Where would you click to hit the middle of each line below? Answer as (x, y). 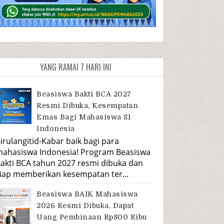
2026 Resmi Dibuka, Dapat (85, 206)
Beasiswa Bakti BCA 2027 (84, 94)
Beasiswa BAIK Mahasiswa (87, 194)
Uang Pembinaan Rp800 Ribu (92, 217)
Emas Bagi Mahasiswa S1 (84, 117)
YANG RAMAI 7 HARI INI (75, 67)
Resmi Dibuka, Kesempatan (87, 105)
